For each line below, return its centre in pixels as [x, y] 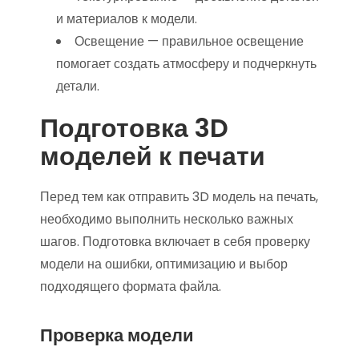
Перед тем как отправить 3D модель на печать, [179, 197]
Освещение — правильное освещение [189, 41]
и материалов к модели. [127, 19]
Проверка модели [117, 335]
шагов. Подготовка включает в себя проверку [175, 242]
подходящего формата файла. [131, 286]
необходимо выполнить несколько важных [167, 219]
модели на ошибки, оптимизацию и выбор [164, 264]
